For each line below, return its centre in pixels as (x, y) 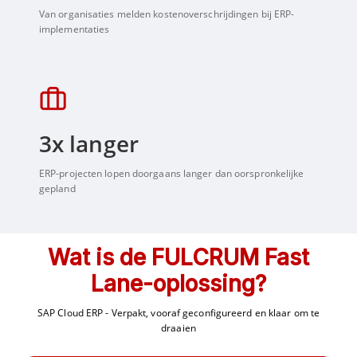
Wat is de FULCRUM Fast (178, 257)
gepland (57, 188)
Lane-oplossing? (178, 283)
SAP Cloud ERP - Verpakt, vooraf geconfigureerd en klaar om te (178, 312)
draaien (178, 328)
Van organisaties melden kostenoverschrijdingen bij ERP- (167, 14)
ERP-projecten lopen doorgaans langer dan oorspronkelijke (171, 173)
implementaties (74, 29)
